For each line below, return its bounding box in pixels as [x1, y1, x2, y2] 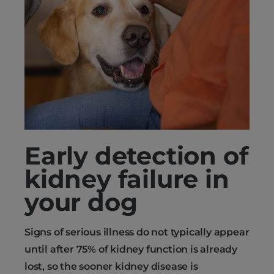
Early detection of [24, 140, 248, 171]
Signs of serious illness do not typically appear [24, 226, 250, 238]
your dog [24, 187, 138, 217]
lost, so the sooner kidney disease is [24, 260, 198, 272]
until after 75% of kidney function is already [24, 243, 237, 255]
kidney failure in [24, 163, 229, 194]
